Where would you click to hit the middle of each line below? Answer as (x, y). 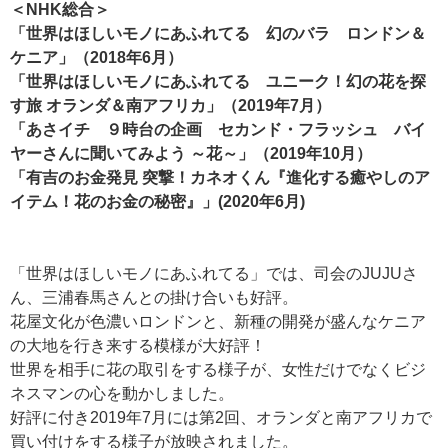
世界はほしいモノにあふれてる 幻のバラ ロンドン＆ (226, 34)
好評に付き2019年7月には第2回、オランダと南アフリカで (221, 418)
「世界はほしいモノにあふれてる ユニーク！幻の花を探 (218, 82)
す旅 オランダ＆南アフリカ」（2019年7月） (170, 106)
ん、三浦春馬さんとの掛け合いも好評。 (154, 298)
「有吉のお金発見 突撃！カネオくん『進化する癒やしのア (220, 178)
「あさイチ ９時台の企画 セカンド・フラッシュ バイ (218, 130)
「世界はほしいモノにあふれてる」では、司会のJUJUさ (214, 274)
